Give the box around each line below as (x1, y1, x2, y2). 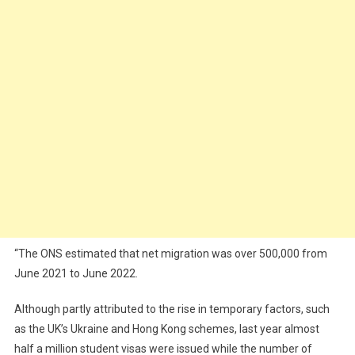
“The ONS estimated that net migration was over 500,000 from (13, 247, 327, 260)
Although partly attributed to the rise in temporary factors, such (13, 303, 330, 315)
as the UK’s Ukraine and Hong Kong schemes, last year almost (13, 323, 319, 335)
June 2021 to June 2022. (13, 267, 138, 280)
